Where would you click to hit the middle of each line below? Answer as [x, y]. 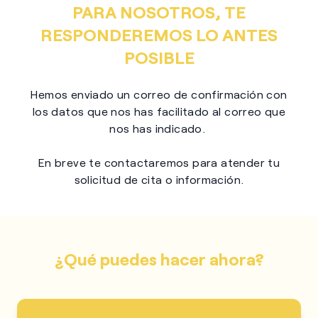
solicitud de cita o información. [159, 179]
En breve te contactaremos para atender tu [159, 162]
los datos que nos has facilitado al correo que [159, 111]
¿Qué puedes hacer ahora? [159, 259]
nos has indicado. [159, 128]
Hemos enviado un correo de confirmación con [159, 94]
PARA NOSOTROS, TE [159, 12]
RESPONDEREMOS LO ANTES [159, 34]
